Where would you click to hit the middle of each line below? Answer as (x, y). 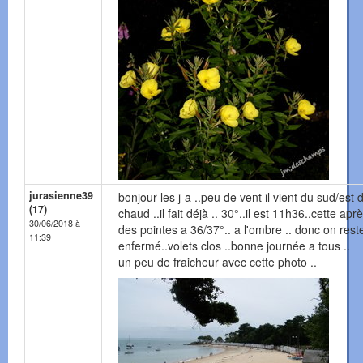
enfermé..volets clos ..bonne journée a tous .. (234, 246)
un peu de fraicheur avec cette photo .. (218, 262)
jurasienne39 (61, 196)
